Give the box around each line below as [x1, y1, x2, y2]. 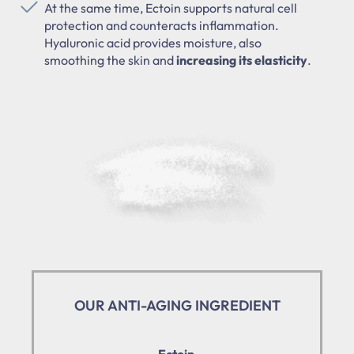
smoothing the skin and [44, 51, 176, 68]
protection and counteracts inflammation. [44, 17, 279, 33]
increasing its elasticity [176, 51, 307, 68]
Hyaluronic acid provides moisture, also [44, 34, 262, 51]
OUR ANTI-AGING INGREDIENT [73, 296, 281, 314]
